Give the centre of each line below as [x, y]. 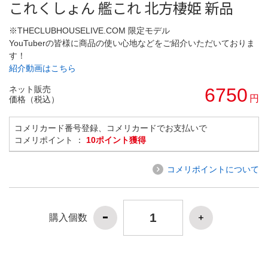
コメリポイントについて [213, 169]
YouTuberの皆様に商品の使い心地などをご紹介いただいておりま [132, 43]
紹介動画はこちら [42, 68]
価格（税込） [34, 99]
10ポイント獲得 [116, 140]
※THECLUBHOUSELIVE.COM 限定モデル [89, 30]
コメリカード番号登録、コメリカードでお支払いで [111, 128]
